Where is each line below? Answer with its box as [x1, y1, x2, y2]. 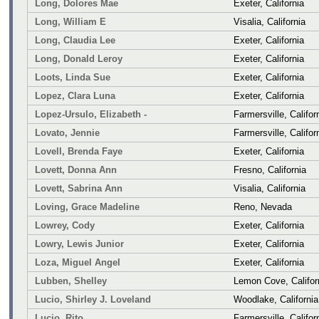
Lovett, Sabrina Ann [35, 182, 122, 194]
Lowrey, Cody [35, 219, 95, 231]
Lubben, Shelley [35, 275, 107, 286]
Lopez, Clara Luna [35, 90, 115, 101]
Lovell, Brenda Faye [35, 145, 122, 157]
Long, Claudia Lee [35, 34, 115, 46]
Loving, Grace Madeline [35, 201, 140, 212]
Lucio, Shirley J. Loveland [35, 293, 151, 305]
